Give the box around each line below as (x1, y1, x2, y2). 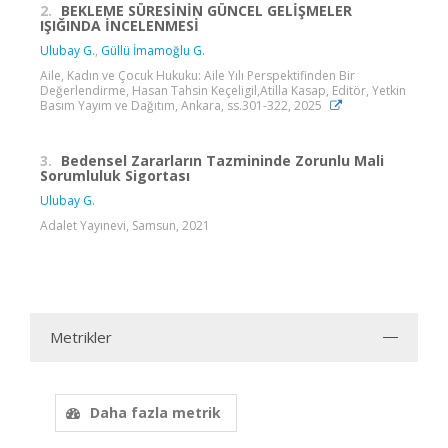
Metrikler (50, 326, 112, 347)
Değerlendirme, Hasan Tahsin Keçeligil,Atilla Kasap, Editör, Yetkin (40, 81, 406, 99)
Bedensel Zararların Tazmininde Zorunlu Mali (61, 150, 384, 170)
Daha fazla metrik (90, 402, 221, 422)
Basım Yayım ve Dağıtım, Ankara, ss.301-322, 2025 (40, 96, 325, 114)
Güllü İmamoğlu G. (101, 41, 205, 59)
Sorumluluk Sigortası (40, 165, 190, 185)
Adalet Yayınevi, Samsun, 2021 (40, 216, 210, 234)
